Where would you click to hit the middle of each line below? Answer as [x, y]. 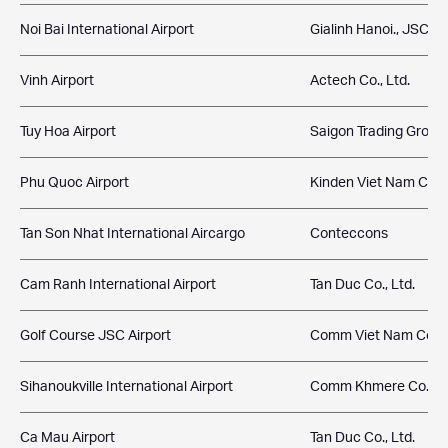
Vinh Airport [57, 81]
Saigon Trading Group [377, 132]
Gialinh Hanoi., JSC [369, 30]
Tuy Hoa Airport [68, 132]
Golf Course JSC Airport [95, 336]
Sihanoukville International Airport [126, 387]
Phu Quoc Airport [74, 183]
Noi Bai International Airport [107, 30]
